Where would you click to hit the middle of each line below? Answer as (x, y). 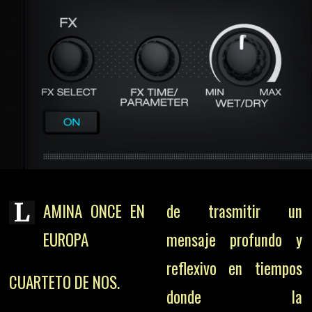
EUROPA (66, 240)
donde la (234, 297)
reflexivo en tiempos (234, 268)
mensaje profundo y (234, 240)
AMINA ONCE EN (94, 211)
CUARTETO (40, 282)
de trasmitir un (234, 211)
